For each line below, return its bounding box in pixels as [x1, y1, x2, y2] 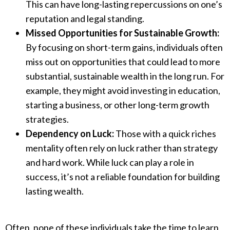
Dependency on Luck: [26, 128, 114, 140]
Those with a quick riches [114, 128, 216, 140]
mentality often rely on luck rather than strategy [26, 142, 218, 154]
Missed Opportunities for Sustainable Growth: [26, 27, 219, 39]
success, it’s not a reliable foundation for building [26, 171, 220, 183]
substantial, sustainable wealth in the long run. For [26, 70, 224, 82]
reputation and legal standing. [26, 13, 144, 25]
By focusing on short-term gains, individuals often [26, 42, 223, 53]
